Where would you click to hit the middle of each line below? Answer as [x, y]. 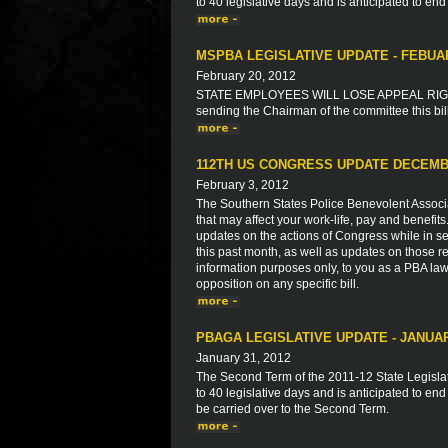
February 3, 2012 [242, 185]
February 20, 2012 [246, 76]
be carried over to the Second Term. [292, 409]
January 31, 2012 [243, 358]
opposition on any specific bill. [277, 284]
